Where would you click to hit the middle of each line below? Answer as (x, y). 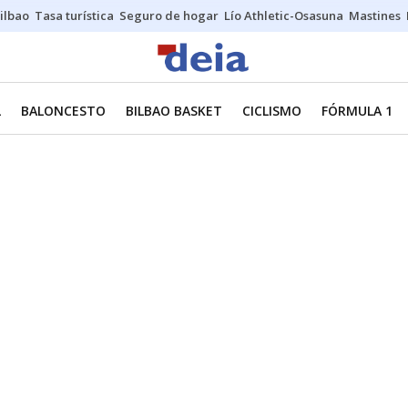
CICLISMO (272, 111)
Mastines (375, 15)
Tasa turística (74, 15)
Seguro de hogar (169, 15)
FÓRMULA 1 (357, 111)
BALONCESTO (63, 111)
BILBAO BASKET (174, 111)
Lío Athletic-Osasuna (284, 15)
